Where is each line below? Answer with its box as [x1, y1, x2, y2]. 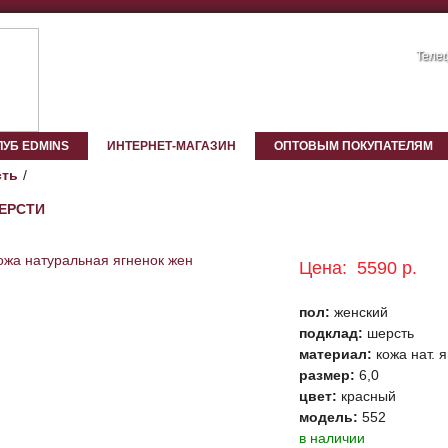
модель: [299, 409, 362, 425]
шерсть [367, 325, 414, 341]
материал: [299, 346, 376, 362]
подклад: [299, 325, 367, 341]
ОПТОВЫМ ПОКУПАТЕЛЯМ [274, 139, 433, 153]
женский [334, 304, 388, 320]
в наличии [299, 430, 365, 446]
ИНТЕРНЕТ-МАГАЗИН [107, 139, 236, 153]
